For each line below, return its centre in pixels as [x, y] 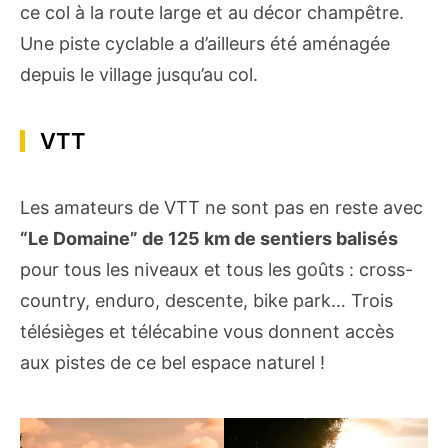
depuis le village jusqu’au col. [139, 74]
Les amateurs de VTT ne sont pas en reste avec [221, 207]
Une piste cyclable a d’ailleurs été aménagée [205, 43]
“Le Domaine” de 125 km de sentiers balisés [209, 238]
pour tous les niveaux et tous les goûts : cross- [216, 269]
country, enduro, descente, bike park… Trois [206, 300]
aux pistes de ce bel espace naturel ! [172, 362]
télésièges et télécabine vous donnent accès [207, 331]
